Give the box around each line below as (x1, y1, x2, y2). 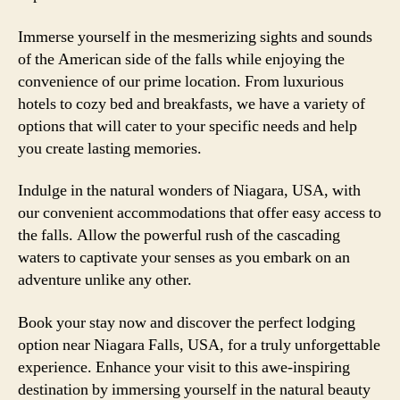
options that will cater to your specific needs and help (18, 115, 357, 137)
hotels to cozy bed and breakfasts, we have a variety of (18, 93, 365, 114)
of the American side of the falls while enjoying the (18, 48, 345, 70)
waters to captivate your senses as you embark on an (18, 247, 350, 268)
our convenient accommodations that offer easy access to (18, 203, 381, 223)
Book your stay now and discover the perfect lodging (18, 312, 355, 333)
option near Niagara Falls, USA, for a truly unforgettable (18, 334, 380, 355)
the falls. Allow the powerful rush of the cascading (18, 225, 340, 246)
